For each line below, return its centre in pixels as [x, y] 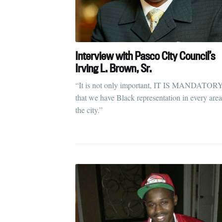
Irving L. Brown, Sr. [113, 68]
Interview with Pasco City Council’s [145, 55]
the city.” [89, 110]
